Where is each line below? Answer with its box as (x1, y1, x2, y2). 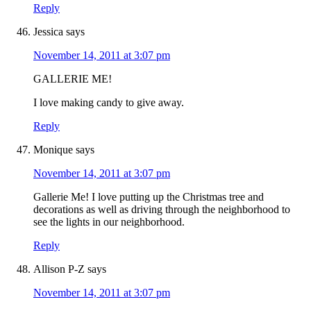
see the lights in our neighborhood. (33, 216, 185, 228)
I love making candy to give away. (33, 96, 184, 109)
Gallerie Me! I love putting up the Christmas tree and (33, 191, 264, 203)
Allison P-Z (33, 263, 85, 276)
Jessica (33, 26, 63, 38)
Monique (33, 144, 73, 156)
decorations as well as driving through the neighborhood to (33, 203, 290, 216)
